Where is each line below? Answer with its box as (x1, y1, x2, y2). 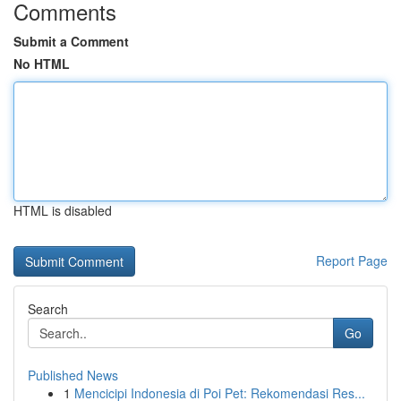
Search (28, 300, 68, 318)
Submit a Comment (13, 32, 129, 50)
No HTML (13, 55, 70, 73)
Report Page (316, 252, 388, 269)
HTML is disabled (13, 201, 112, 219)
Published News (28, 366, 118, 384)
